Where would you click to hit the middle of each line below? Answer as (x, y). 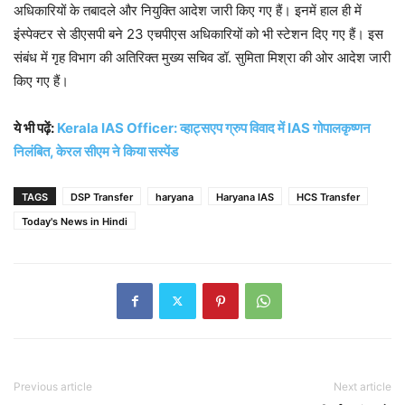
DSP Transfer (102, 197)
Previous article (53, 386)
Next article (363, 386)
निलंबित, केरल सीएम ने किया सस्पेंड (96, 151)
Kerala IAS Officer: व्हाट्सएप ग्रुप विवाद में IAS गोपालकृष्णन (214, 127)
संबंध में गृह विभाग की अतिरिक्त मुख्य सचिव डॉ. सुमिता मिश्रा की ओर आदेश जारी (202, 57)
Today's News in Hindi (75, 221)
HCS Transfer (328, 197)
